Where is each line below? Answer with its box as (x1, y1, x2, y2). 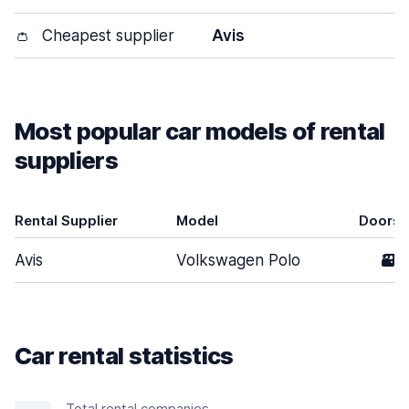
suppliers (15, 146, 118, 174)
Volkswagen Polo (176, 251, 300, 269)
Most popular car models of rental (15, 117, 385, 145)
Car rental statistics (15, 341, 234, 370)
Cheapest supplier (37, 26, 174, 45)
